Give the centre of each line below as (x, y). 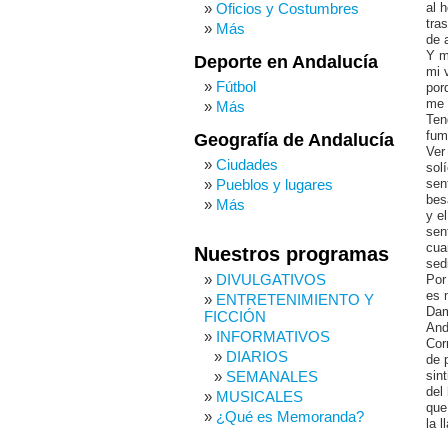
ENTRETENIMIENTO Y (295, 299)
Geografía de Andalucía (294, 140)
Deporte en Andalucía (286, 62)
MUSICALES (259, 396)
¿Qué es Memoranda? (290, 416)
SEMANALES (272, 376)
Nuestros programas (291, 254)
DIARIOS (257, 356)
